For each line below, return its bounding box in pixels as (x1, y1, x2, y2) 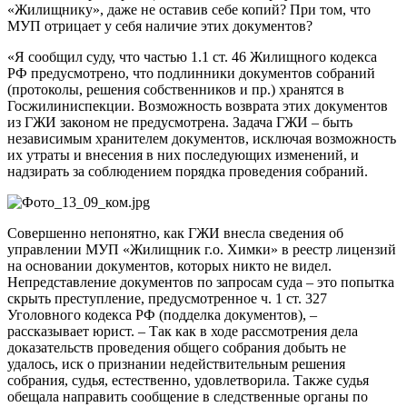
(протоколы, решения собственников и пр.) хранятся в (7, 81, 344, 97)
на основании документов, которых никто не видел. (7, 257, 332, 273)
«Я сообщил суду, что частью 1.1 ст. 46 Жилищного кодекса (7, 48, 377, 65)
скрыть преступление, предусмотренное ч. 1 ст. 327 (7, 290, 327, 306)
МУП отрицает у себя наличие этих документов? (7, 17, 313, 34)
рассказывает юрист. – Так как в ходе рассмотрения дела (7, 323, 358, 339)
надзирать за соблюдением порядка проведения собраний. (7, 163, 368, 179)
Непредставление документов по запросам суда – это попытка (7, 273, 394, 290)
